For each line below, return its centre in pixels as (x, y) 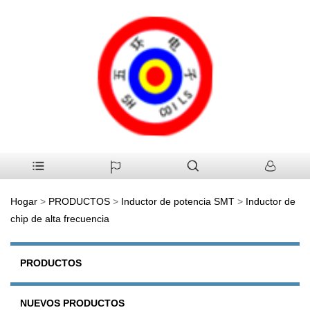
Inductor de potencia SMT (178, 201)
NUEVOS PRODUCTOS (72, 303)
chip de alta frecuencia (60, 218)
